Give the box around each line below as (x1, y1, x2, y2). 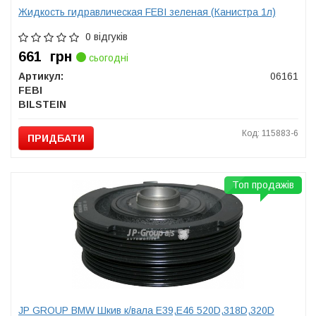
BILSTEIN (18, 99, 66, 110)
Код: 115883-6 (241, 128, 298, 138)
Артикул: (18, 71, 63, 82)
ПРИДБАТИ (27, 133, 85, 144)
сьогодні (85, 52, 128, 63)
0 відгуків (85, 31, 128, 42)
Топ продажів (231, 179, 294, 190)
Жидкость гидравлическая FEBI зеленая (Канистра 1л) (18, 6, 276, 18)
